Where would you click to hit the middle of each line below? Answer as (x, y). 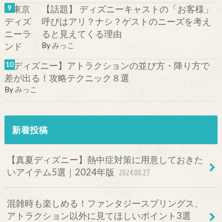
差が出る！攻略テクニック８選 (67, 78)
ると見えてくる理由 (82, 33)
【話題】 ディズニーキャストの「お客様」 (127, 9)
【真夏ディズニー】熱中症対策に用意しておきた (105, 159)
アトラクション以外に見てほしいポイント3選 (99, 215)
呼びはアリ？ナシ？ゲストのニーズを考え (126, 21)
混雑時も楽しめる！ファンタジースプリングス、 (105, 203)
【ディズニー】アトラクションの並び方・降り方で (107, 66)
